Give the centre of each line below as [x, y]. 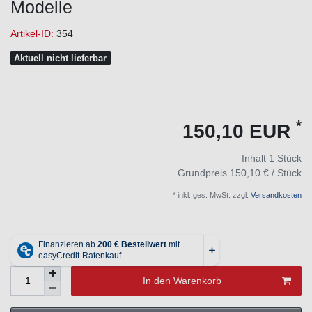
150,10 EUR [239, 131]
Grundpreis [204, 172]
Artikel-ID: [33, 33]
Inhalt [255, 158]
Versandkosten [275, 195]
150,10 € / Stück [266, 172]
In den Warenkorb [182, 280]
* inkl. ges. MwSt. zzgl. [211, 195]
